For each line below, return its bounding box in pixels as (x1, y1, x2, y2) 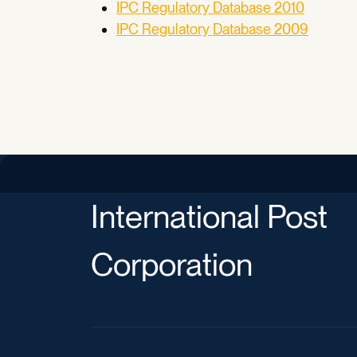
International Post (91, 198, 328, 236)
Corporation (91, 245, 253, 284)
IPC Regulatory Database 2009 (116, 21, 308, 37)
